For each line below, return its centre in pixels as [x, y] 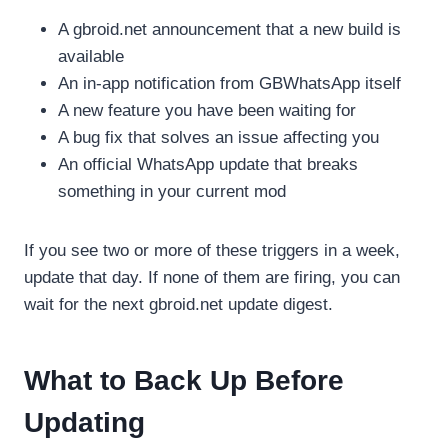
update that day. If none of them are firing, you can [212, 277]
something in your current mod [172, 191]
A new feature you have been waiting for [207, 110]
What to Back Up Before [184, 380]
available [91, 56]
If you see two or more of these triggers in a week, [212, 250]
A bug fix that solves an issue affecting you [218, 137]
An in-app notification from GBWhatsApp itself [229, 83]
